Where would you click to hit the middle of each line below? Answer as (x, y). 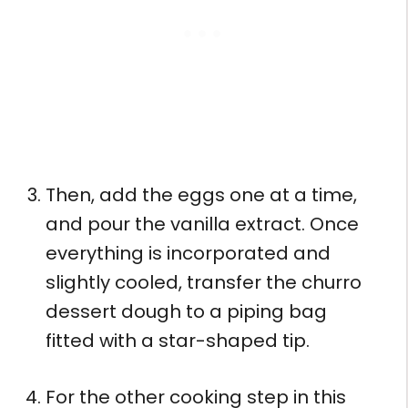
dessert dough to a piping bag (186, 311)
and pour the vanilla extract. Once (202, 224)
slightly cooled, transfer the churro (204, 282)
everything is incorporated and (188, 253)
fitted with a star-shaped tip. (178, 340)
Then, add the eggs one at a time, (201, 194)
